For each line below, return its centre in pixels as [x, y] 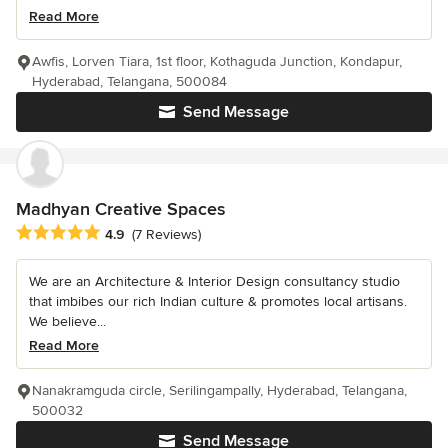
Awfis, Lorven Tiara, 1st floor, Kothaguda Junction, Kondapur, [217, 62]
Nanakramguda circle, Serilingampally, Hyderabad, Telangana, [219, 390]
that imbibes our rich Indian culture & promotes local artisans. [218, 301]
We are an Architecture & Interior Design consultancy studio [214, 281]
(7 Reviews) [166, 234]
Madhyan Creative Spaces [120, 209]
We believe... [67, 321]
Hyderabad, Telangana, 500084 [129, 82]
